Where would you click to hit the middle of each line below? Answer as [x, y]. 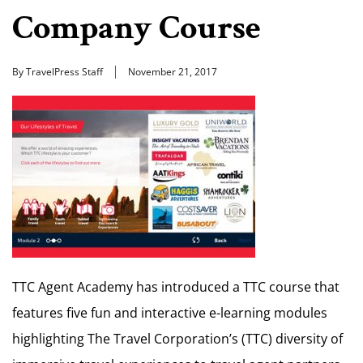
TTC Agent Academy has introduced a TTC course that [176, 287]
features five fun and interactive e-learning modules [170, 313]
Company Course [137, 28]
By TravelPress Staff [58, 72]
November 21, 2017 [173, 72]
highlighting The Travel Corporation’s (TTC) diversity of [177, 339]
